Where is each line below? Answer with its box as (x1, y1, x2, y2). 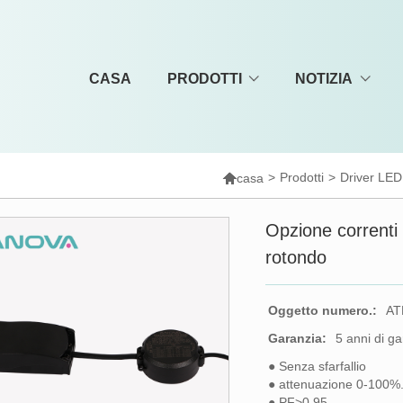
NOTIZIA (295, 71, 354, 86)
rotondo (265, 247, 327, 267)
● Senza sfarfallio (268, 359, 367, 373)
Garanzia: (268, 331, 327, 345)
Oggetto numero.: (268, 303, 378, 318)
